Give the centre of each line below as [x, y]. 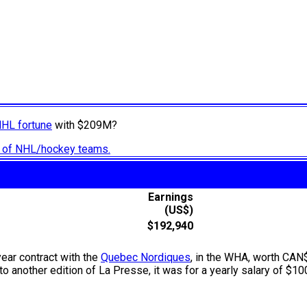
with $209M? [85, 125]
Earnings [171, 197]
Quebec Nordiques [146, 258]
